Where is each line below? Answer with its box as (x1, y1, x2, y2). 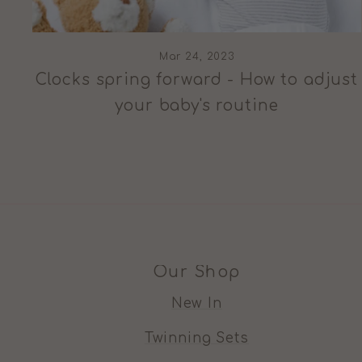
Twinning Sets (144, 330, 249, 346)
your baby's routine (115, 96, 279, 114)
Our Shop (152, 263, 241, 281)
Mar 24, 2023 (158, 50, 234, 62)
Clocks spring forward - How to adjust (35, 70, 359, 88)
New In (170, 295, 222, 311)
